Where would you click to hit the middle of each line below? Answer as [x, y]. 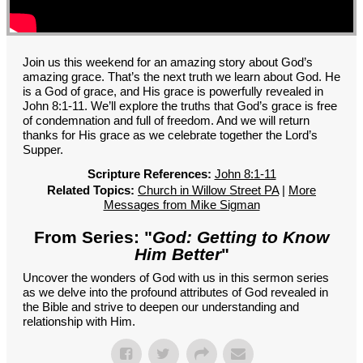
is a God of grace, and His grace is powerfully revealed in [173, 91]
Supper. [43, 149]
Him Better [177, 254]
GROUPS [124, 8]
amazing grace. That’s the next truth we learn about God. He [181, 76]
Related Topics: [91, 190]
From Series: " [93, 237]
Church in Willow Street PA [208, 190]
